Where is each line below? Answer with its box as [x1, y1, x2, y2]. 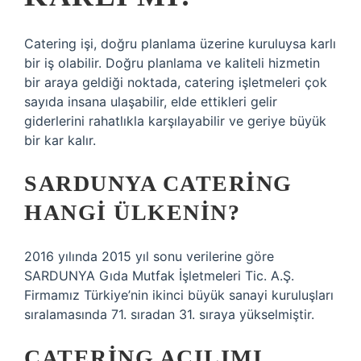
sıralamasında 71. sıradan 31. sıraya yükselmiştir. [24, 306, 314, 322]
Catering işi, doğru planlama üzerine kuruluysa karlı [24, 35, 336, 52]
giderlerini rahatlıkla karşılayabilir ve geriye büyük [24, 113, 326, 129]
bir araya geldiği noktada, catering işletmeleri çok [24, 74, 327, 90]
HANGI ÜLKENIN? [24, 200, 240, 225]
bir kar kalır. [24, 132, 96, 148]
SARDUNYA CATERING [24, 171, 293, 196]
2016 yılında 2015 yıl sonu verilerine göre [24, 248, 274, 264]
